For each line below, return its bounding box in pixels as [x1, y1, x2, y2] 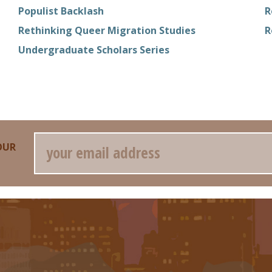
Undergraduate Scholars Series [18, 42, 169, 56]
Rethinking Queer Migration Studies [18, 23, 195, 37]
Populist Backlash [18, 4, 104, 18]
